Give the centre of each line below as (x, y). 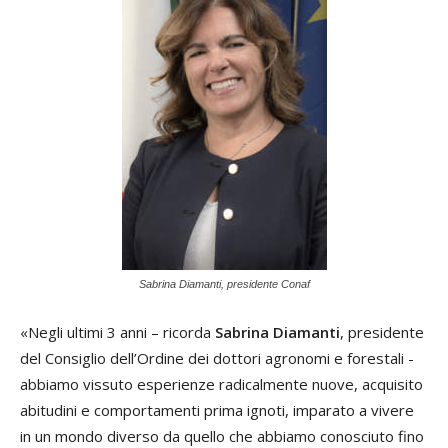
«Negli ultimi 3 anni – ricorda (117, 332)
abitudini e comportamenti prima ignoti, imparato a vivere (217, 410)
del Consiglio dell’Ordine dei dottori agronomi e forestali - (217, 358)
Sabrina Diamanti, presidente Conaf (224, 284)
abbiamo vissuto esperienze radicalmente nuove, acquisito (221, 384)
